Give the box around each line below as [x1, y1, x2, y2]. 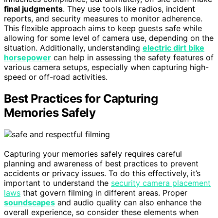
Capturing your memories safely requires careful [4, 148, 182, 159]
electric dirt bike [143, 43, 204, 53]
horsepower [4, 53, 51, 62]
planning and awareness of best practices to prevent [4, 158, 199, 168]
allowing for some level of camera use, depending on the [4, 33, 214, 43]
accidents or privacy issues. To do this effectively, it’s [4, 168, 200, 178]
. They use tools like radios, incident [63, 4, 195, 14]
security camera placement [111, 178, 211, 188]
